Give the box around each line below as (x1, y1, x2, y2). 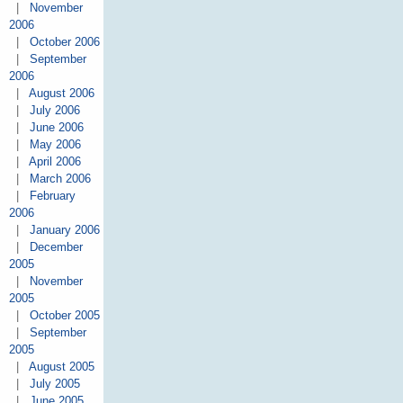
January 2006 (29, 223, 100, 237)
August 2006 (28, 86, 94, 101)
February (29, 189, 76, 203)
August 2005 (28, 360, 94, 374)
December (29, 240, 83, 255)
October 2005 (29, 309, 100, 323)
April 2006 (28, 155, 81, 169)
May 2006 (29, 138, 81, 152)
